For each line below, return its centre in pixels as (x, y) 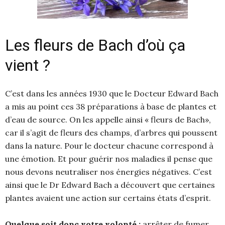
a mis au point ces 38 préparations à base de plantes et (111, 106)
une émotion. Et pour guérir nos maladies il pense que (109, 159)
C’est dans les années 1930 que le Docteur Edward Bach (112, 93)
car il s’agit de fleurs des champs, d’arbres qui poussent (111, 133)
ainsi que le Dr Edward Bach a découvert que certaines (110, 185)
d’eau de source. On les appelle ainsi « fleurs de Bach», (108, 120)
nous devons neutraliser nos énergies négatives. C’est (108, 172)
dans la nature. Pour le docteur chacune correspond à (109, 146)
